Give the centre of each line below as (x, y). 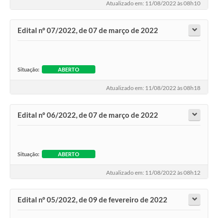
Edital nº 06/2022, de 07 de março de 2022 (88, 115)
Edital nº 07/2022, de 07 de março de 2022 (88, 30)
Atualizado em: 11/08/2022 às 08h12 (153, 172)
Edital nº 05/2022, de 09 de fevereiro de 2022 (92, 200)
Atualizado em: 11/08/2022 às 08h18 (153, 88)
